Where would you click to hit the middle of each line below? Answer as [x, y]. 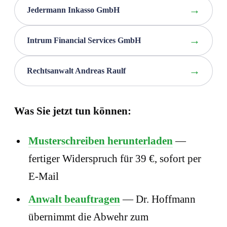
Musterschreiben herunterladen [101, 141]
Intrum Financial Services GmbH [84, 41]
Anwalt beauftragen [74, 199]
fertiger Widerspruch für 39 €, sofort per [115, 159]
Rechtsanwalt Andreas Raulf [76, 71]
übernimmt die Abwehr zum [88, 217]
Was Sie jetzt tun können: [73, 111]
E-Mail [44, 177]
